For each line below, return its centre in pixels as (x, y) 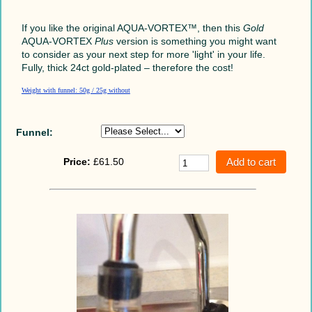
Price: (77, 161)
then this (221, 28)
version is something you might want (195, 41)
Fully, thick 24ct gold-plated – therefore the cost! (127, 67)
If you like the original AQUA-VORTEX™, (110, 28)
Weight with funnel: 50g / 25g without (76, 90)
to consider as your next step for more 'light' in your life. (143, 54)
